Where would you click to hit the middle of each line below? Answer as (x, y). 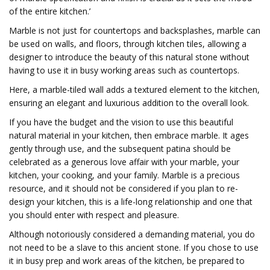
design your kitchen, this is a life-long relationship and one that (131, 202)
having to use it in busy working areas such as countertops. (124, 70)
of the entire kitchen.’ (50, 11)
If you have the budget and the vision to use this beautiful (121, 122)
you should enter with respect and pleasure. (94, 215)
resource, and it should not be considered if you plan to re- (124, 188)
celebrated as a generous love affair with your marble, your (124, 162)
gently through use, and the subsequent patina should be (120, 149)
